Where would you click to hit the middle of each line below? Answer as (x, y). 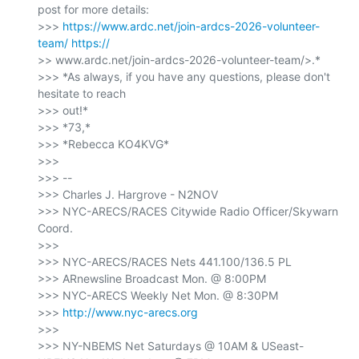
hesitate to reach (82, 94)
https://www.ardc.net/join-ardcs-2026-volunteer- (191, 26)
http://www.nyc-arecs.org (130, 313)
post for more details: (93, 10)
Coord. (55, 228)
